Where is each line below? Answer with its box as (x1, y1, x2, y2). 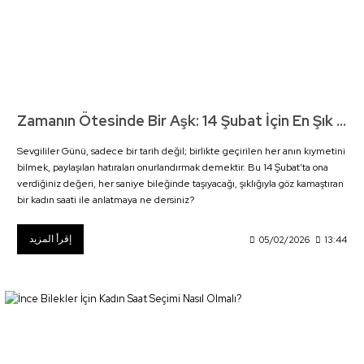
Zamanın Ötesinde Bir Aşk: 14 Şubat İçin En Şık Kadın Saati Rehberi (336, 111, 346, 131)
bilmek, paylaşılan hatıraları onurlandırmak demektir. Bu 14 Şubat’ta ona (17, 161, 328, 175)
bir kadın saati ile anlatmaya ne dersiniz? (17, 193, 194, 207)
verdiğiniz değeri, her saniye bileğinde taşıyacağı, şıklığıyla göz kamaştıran (17, 177, 344, 191)
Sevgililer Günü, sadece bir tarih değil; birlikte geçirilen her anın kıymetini (17, 145, 345, 158)
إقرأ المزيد (29, 232, 71, 246)
